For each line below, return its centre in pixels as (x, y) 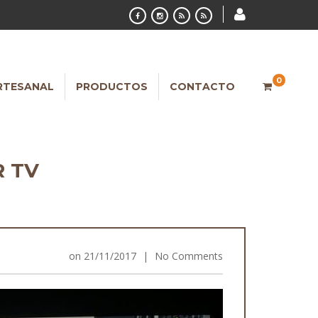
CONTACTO (202, 87)
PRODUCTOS (112, 87)
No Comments (189, 256)
